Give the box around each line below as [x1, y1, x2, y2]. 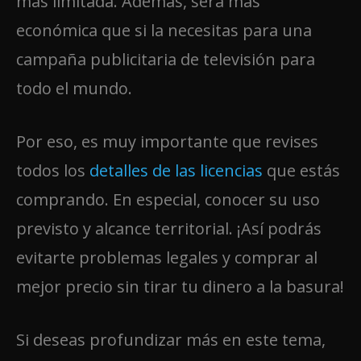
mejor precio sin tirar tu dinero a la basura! [16, 275, 344, 297]
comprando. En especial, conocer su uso [16, 188, 320, 210]
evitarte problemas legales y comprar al [16, 246, 317, 268]
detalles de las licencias [89, 159, 263, 181]
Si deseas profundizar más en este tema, [16, 328, 326, 351]
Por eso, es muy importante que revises [16, 130, 318, 152]
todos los [16, 159, 89, 181]
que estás [263, 159, 340, 181]
